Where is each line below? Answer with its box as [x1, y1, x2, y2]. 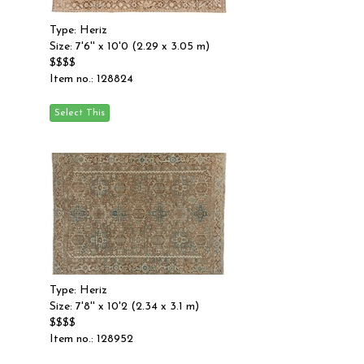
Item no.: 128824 [50, 73, 133, 85]
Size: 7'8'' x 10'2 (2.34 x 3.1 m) [50, 301, 199, 313]
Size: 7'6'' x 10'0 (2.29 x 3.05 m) [50, 41, 210, 53]
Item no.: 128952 [50, 333, 133, 345]
